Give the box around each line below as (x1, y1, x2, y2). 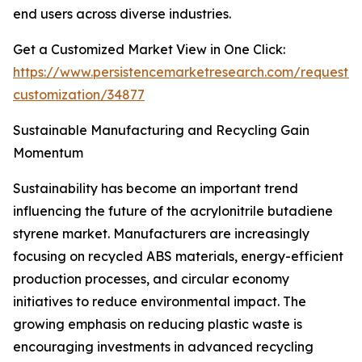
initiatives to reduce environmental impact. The (13, 293, 306, 310)
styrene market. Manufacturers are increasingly (13, 225, 309, 242)
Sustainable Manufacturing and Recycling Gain (13, 122, 309, 139)
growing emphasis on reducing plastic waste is (13, 316, 302, 333)
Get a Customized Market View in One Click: (13, 41, 285, 58)
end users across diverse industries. (13, 6, 231, 23)
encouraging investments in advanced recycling (13, 339, 314, 356)
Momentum (13, 145, 83, 162)
